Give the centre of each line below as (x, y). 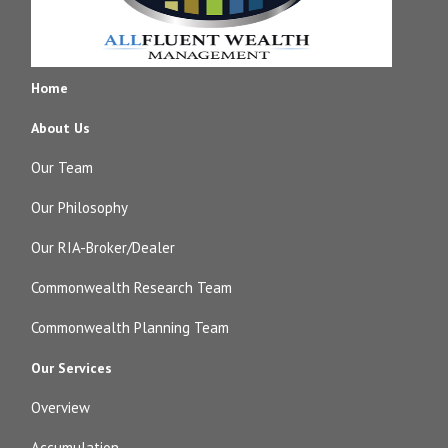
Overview (61, 408)
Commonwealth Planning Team (130, 328)
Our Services (72, 368)
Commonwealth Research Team (132, 288)
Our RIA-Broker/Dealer (103, 248)
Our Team (62, 168)
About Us (61, 128)
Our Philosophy (80, 208)
